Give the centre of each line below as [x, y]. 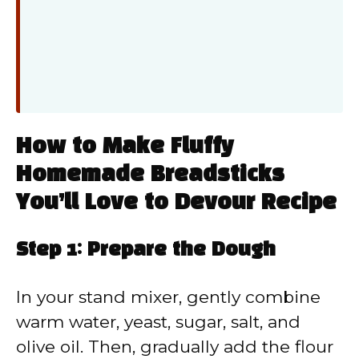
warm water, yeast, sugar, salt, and [158, 322]
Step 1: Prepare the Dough [146, 251]
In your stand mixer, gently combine [168, 297]
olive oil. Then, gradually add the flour [175, 347]
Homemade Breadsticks [150, 175]
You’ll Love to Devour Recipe [176, 204]
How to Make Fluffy [125, 147]
